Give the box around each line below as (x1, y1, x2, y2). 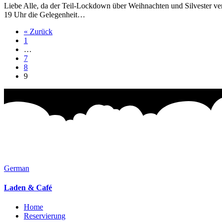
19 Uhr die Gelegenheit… (4, 10, 87, 19)
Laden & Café (4, 183, 52, 192)
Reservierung (24, 212, 65, 221)
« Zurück (24, 27, 53, 36)
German (4, 164, 29, 172)
